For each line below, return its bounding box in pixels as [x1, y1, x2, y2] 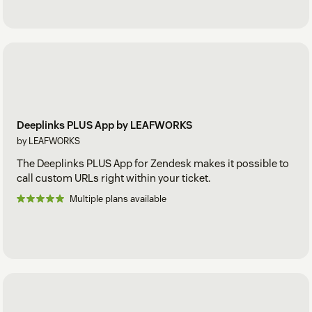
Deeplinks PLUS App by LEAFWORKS [17, 118, 192, 132]
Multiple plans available [70, 193, 166, 205]
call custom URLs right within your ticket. [17, 171, 210, 185]
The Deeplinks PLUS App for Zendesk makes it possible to [17, 157, 289, 171]
